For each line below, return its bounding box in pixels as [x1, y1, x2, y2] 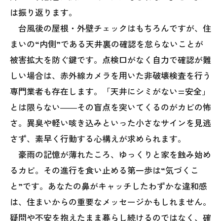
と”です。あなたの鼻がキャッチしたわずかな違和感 [10, 180, 207, 192]
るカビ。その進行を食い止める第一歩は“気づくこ [10, 164, 199, 177]
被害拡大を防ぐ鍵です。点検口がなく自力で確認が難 [10, 53, 211, 66]
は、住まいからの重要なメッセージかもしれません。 [10, 195, 211, 208]
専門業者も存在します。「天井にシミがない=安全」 [10, 85, 210, 98]
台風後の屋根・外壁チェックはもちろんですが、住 [10, 22, 211, 35]
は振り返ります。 [10, 6, 77, 19]
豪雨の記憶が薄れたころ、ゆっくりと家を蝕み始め [10, 148, 211, 161]
